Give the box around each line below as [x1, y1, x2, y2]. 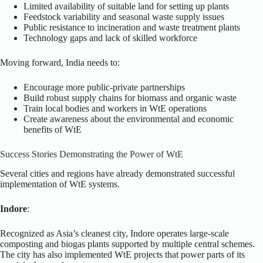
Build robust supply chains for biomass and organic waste [23, 93, 237, 103]
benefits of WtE [23, 124, 82, 135]
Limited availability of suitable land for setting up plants [23, 1, 229, 12]
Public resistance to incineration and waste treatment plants [23, 22, 240, 33]
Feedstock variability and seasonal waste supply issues [23, 12, 224, 22]
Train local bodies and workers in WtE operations [23, 103, 207, 114]
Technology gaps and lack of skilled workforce [23, 33, 197, 43]
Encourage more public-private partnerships [23, 82, 185, 93]
